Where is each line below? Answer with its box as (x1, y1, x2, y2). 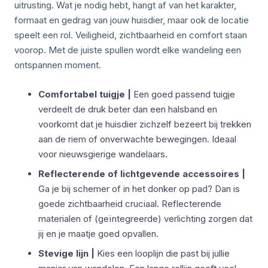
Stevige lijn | (38, 247, 95, 259)
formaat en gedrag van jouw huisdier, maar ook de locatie (14, 14, 249, 26)
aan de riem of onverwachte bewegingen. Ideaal (38, 133, 236, 145)
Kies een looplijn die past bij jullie (95, 247, 230, 259)
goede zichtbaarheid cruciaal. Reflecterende (38, 197, 221, 209)
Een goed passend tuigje (131, 88, 235, 100)
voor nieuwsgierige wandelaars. (38, 148, 167, 160)
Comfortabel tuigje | (38, 88, 131, 100)
